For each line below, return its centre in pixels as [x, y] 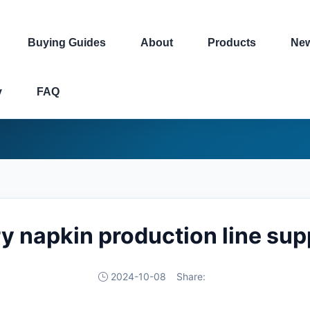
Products [232, 43]
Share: [191, 276]
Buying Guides [67, 43]
